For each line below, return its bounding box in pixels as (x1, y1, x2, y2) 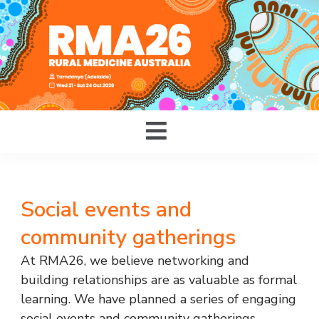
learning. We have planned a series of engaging (20, 291, 296, 308)
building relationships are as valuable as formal (20, 271, 297, 289)
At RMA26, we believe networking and (20, 252, 249, 270)
